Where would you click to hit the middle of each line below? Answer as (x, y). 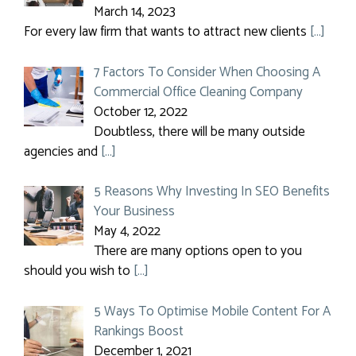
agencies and (62, 151)
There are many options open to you (197, 251)
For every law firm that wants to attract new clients (167, 32)
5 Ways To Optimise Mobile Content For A (212, 311)
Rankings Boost (138, 331)
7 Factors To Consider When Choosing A (207, 72)
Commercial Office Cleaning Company (198, 92)
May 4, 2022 (127, 231)
